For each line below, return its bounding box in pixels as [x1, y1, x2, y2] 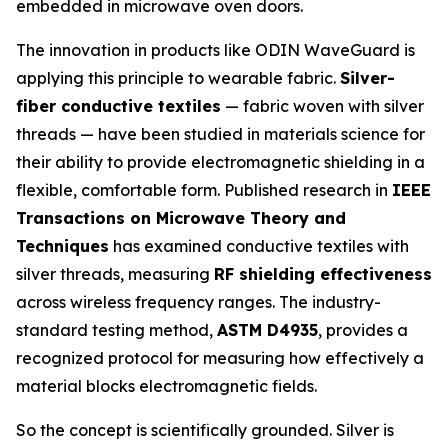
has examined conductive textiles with [109, 236, 409, 257]
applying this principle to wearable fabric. [16, 68, 340, 89]
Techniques [16, 236, 109, 257]
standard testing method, [16, 320, 217, 341]
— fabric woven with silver [221, 96, 424, 117]
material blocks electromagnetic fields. [16, 376, 317, 397]
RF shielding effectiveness [214, 264, 432, 285]
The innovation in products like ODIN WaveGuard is [16, 40, 415, 61]
